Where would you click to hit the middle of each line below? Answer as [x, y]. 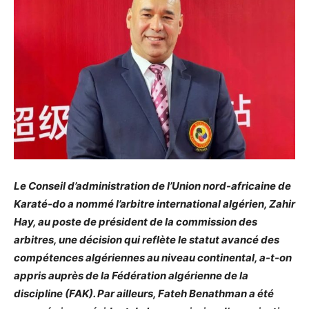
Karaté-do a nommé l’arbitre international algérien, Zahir [154, 203]
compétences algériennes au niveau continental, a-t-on [153, 257]
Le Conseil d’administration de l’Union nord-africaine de [152, 186]
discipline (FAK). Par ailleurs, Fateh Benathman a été [144, 293]
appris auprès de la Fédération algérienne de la [131, 275]
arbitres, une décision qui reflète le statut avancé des [147, 239]
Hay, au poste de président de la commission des [136, 221]
